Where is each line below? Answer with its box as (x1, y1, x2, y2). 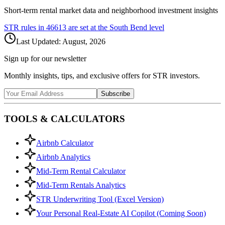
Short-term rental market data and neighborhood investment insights (4, 6, 218, 15)
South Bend (109, 23, 147, 32)
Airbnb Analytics (36, 153, 90, 162)
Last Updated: (16, 37, 62, 46)
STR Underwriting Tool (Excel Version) (36, 195, 164, 204)
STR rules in (4, 23, 46, 32)
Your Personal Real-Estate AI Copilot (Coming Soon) (36, 209, 206, 218)
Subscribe (101, 89, 130, 97)
